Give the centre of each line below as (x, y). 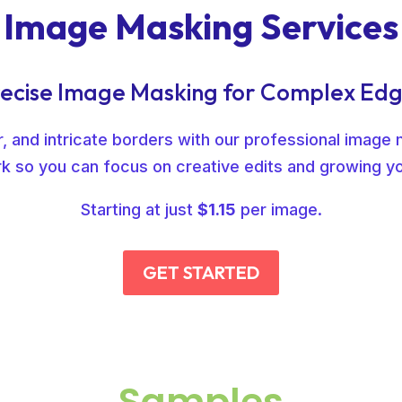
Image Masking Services (201, 26)
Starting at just (139, 210)
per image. (279, 210)
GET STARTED (201, 273)
